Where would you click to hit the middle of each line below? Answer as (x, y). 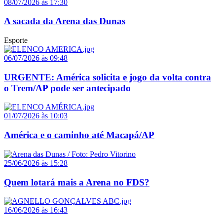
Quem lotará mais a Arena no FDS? (77, 182)
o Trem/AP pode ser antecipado (67, 88)
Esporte (16, 40)
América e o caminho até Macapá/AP (79, 135)
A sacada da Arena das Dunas (65, 21)
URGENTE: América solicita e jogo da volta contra (108, 77)
